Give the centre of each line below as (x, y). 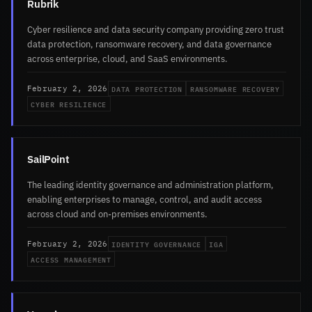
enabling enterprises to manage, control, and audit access (145, 200)
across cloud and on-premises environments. (117, 214)
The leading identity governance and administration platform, (150, 185)
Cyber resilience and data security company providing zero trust (156, 30)
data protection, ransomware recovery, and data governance (149, 44)
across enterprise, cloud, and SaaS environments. (127, 59)
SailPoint (48, 159)
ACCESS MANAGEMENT (71, 259)
